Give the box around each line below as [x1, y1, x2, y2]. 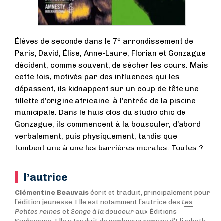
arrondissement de [121, 37, 193, 46]
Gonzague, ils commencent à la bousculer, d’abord [15, 120, 201, 129]
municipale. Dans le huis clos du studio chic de [15, 108, 185, 117]
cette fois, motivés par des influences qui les [15, 73, 180, 81]
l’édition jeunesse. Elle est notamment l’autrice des [15, 198, 182, 206]
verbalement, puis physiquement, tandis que [15, 132, 177, 141]
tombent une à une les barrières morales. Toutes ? [15, 144, 203, 152]
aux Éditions [135, 207, 177, 216]
